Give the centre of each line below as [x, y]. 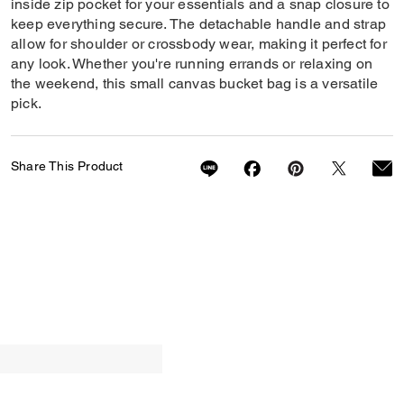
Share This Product [67, 166]
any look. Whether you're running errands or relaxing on [192, 64]
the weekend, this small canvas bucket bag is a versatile [195, 83]
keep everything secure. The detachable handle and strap [199, 24]
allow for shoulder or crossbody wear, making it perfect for [199, 44]
